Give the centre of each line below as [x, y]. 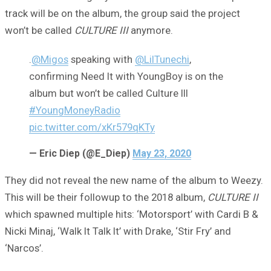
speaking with [102, 59]
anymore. [151, 30]
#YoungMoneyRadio [75, 110]
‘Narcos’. [24, 248]
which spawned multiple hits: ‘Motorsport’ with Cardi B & [132, 214]
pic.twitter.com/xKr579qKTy [92, 127]
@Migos [50, 59]
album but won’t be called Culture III [109, 93]
